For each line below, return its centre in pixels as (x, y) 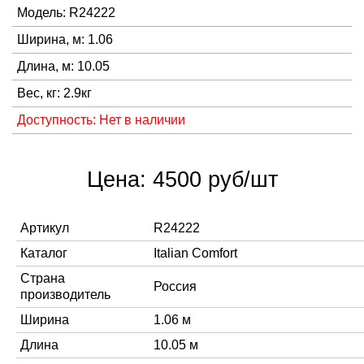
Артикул (45, 228)
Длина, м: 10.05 (63, 66)
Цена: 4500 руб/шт (182, 180)
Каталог (44, 253)
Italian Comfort (195, 253)
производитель (65, 295)
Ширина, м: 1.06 (65, 39)
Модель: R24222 (66, 13)
